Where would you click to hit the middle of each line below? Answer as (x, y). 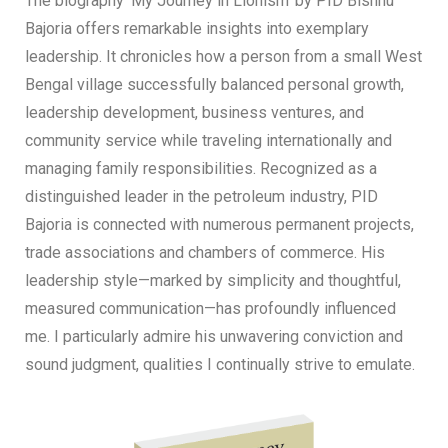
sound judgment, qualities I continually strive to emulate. (220, 364)
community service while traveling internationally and (208, 140)
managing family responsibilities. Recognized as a (201, 168)
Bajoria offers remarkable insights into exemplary (197, 28)
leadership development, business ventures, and (194, 112)
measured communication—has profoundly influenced (210, 308)
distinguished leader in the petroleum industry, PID (201, 196)
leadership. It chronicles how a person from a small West (223, 56)
